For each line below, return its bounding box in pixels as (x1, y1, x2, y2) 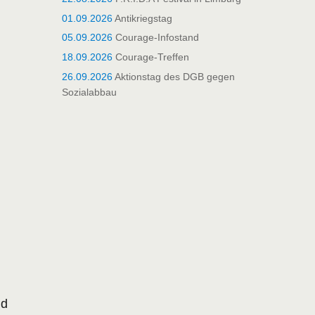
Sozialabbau (61, 86, 117, 98)
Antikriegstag (112, 12, 172, 24)
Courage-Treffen (112, 51, 189, 63)
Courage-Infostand (112, 32, 199, 44)
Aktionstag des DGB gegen (112, 70, 235, 82)
